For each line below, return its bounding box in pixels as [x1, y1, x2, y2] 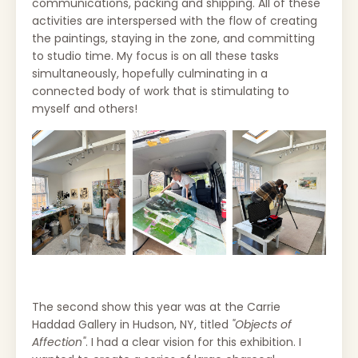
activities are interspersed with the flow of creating [32, 12, 317, 29]
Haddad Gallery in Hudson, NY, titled [32, 316, 232, 332]
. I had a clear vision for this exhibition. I [86, 333, 301, 350]
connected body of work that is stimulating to [32, 82, 289, 99]
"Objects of [232, 316, 292, 332]
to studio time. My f [32, 47, 141, 64]
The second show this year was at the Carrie [32, 298, 280, 315]
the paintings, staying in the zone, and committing [32, 30, 315, 46]
